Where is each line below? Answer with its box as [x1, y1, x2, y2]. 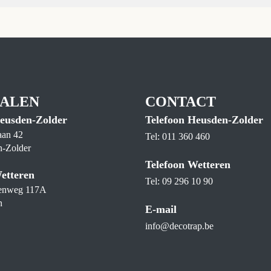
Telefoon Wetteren [145, 158, 230, 171]
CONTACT [145, 94, 216, 109]
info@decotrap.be [145, 221, 214, 231]
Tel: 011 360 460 [145, 131, 210, 142]
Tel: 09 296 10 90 [145, 176, 213, 186]
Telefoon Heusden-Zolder [145, 114, 263, 126]
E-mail [145, 203, 177, 215]
